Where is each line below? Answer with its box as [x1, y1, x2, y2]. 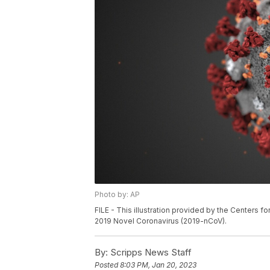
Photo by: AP [95, 190, 140, 199]
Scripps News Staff [108, 246, 192, 259]
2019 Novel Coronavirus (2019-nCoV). [95, 216, 227, 226]
